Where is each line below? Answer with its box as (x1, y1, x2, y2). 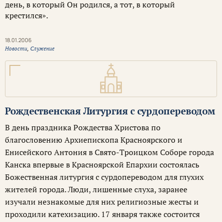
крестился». (5, 10, 48, 21)
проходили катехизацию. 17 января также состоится (5, 209, 200, 220)
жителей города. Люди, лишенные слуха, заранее (5, 184, 187, 195)
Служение (30, 45, 55, 52)
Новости (5, 45, 27, 52)
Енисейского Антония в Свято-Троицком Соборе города (5, 147, 214, 158)
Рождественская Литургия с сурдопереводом (5, 105, 216, 117)
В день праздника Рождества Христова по (5, 122, 161, 133)
